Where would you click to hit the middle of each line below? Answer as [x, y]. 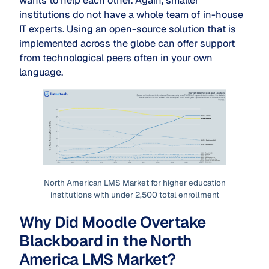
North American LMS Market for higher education [134, 182]
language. [41, 72]
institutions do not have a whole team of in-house [131, 14]
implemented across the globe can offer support [127, 43]
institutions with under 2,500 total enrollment [134, 194]
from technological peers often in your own [116, 58]
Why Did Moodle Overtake [113, 222]
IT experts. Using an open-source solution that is [128, 29]
